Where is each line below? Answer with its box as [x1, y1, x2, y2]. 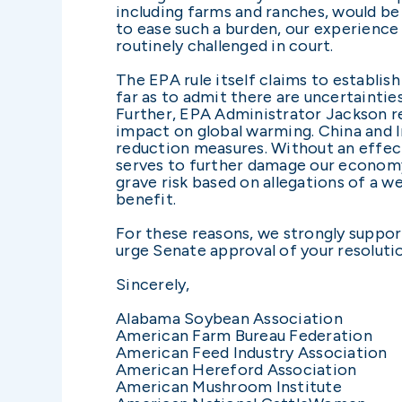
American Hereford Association [116, 359, 357, 380]
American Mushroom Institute [116, 376, 342, 397]
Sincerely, [116, 274, 190, 294]
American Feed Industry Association [116, 342, 388, 363]
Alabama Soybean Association [116, 308, 343, 328]
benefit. [116, 188, 176, 209]
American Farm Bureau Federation [116, 325, 372, 345]
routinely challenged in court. [116, 35, 334, 56]
